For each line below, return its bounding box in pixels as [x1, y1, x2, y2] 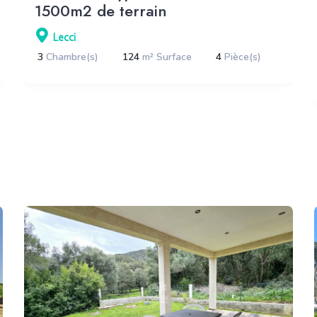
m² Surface [142, 50, 192, 64]
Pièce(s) [224, 50, 262, 64]
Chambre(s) [46, 50, 99, 64]
